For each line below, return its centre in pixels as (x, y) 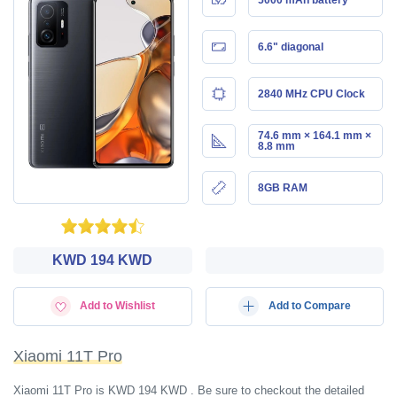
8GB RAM (282, 187)
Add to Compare (309, 305)
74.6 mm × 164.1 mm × (314, 135)
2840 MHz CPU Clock (311, 93)
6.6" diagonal (290, 47)
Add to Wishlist (117, 305)
